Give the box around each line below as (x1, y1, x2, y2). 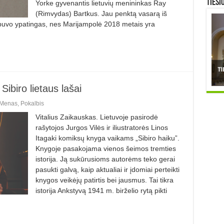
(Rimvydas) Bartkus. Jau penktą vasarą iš (35, 9, 167, 17)
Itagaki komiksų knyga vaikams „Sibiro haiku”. (35, 133, 179, 142)
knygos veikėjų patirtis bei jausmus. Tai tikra (35, 175, 173, 184)
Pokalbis (20, 99, 44, 107)
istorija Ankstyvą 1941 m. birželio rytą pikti (35, 186, 167, 194)
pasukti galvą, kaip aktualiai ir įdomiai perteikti (35, 165, 179, 173)
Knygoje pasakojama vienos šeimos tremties (35, 144, 176, 152)
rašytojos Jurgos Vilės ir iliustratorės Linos (35, 123, 168, 131)
